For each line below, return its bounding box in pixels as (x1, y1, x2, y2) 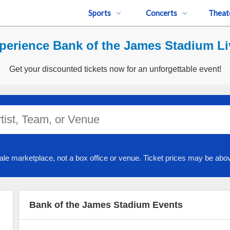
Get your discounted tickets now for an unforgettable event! (9, 65, 221, 73)
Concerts (145, 8, 177, 17)
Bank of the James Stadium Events (29, 200, 183, 210)
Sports (88, 8, 111, 17)
